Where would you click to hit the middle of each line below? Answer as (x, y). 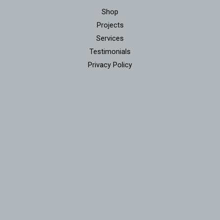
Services (110, 39)
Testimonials (110, 52)
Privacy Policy (110, 65)
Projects (110, 25)
